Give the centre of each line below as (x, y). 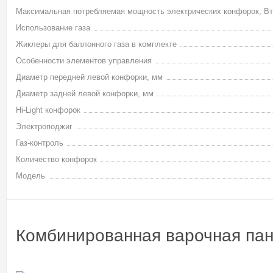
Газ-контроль (40, 143)
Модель (30, 176)
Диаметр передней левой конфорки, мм (89, 77)
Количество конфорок (56, 159)
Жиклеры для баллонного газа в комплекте (96, 44)
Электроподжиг (44, 126)
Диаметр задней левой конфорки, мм (85, 94)
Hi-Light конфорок (48, 110)
